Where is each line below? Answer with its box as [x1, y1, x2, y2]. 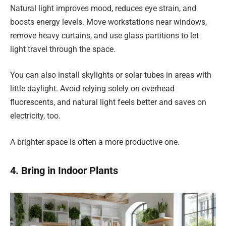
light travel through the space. [10, 44, 116, 54]
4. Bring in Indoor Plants [10, 164, 118, 177]
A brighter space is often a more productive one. [10, 137, 180, 147]
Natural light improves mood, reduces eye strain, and [10, 3, 196, 13]
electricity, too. [10, 111, 61, 121]
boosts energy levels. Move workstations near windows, [10, 17, 207, 27]
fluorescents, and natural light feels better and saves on [10, 97, 206, 107]
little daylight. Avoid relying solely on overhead [10, 84, 175, 94]
